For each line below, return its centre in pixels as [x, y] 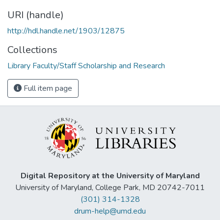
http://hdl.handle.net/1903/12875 [66, 31]
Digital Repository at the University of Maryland [110, 176]
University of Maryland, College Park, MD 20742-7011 [110, 188]
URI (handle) [36, 15]
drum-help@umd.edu [110, 211]
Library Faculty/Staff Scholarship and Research [86, 66]
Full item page [47, 88]
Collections [32, 50]
